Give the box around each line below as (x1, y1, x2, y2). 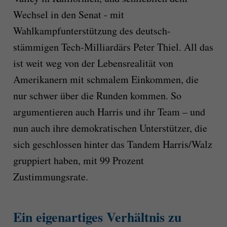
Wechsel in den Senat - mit (13, 7, 124, 21)
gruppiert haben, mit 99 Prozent (13, 153, 144, 167)
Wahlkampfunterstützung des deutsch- (13, 23, 171, 37)
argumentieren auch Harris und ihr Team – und (13, 104, 205, 119)
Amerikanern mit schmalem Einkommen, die (13, 72, 199, 86)
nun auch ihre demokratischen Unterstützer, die (13, 121, 207, 135)
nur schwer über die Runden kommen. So (13, 88, 181, 102)
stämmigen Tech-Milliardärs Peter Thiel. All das (13, 40, 213, 54)
